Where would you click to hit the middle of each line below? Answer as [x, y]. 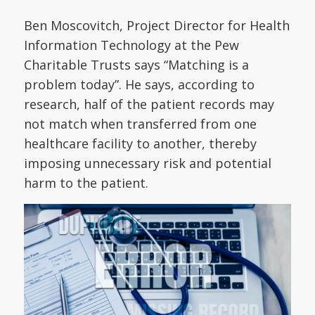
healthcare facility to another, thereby [140, 144]
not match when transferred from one [140, 124]
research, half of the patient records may [149, 104]
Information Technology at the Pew [131, 45]
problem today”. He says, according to [139, 85]
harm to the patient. [88, 183]
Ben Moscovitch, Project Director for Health [156, 26]
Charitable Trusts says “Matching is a [136, 65]
